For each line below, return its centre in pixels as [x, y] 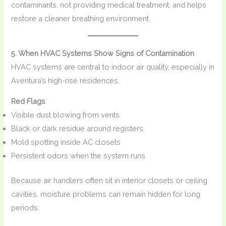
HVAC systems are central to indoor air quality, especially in [113, 67]
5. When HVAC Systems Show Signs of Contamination [103, 53]
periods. [25, 208]
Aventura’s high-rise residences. [66, 80]
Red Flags [29, 101]
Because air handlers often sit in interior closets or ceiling [109, 181]
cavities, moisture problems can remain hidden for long [106, 194]
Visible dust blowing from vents [66, 115]
